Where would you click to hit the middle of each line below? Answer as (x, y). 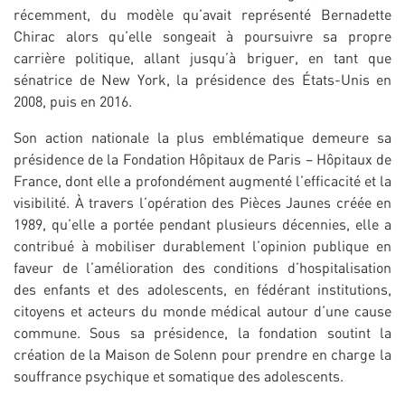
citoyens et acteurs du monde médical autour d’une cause (202, 311)
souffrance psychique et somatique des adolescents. (180, 377)
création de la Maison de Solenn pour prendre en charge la (202, 355)
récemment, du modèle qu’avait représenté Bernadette (202, 15)
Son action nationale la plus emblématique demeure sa (202, 138)
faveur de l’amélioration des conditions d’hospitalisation (202, 268)
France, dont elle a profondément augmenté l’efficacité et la (202, 181)
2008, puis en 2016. (73, 102)
